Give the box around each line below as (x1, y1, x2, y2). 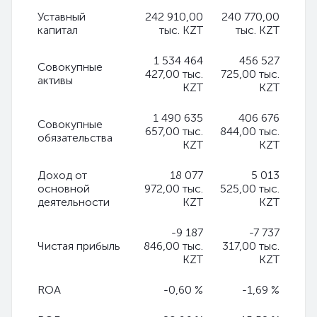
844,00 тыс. (220, 125, 279, 138)
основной (38, 182, 90, 195)
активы (38, 74, 73, 87)
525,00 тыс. (220, 182, 279, 195)
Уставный (38, 10, 86, 23)
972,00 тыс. (144, 182, 203, 195)
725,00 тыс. (221, 67, 279, 81)
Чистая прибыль (38, 239, 120, 253)
